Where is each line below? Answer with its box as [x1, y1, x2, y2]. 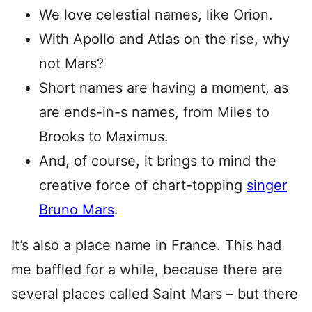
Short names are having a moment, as [39, 79, 288, 96]
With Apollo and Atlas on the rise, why [39, 30, 290, 47]
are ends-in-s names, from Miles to [39, 103, 270, 120]
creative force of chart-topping [39, 176, 247, 194]
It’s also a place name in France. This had [11, 236, 281, 253]
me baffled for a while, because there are [11, 260, 283, 278]
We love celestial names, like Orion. [39, 6, 273, 23]
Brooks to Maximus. [39, 127, 169, 145]
